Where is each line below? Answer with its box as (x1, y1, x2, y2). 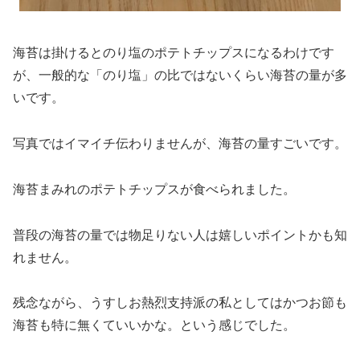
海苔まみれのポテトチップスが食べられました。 (13, 182, 296, 196)
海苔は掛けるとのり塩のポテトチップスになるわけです (13, 46, 334, 60)
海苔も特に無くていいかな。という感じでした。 (13, 318, 296, 333)
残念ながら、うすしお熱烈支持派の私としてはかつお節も (13, 296, 347, 310)
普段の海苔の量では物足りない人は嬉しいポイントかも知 (13, 227, 347, 242)
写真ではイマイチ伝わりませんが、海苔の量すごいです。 (13, 136, 347, 150)
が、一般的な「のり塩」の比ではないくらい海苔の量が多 (13, 68, 347, 83)
